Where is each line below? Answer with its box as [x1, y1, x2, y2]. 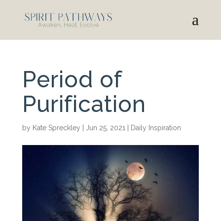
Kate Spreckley [32, 124, 80, 132]
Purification [22, 91, 146, 117]
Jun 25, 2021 [85, 124, 125, 132]
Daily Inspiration [130, 124, 181, 132]
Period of [22, 66, 122, 93]
